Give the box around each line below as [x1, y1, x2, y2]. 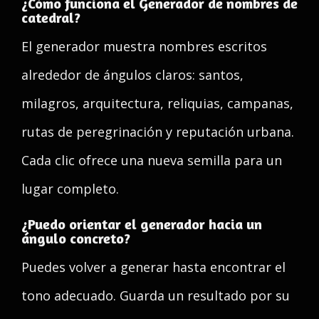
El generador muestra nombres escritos [21, 38, 267, 55]
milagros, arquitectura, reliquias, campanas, [21, 95, 293, 112]
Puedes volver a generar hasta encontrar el [21, 258, 286, 276]
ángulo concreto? [21, 229, 130, 247]
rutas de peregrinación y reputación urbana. [21, 123, 294, 140]
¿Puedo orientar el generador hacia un [21, 215, 262, 233]
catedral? [21, 9, 80, 26]
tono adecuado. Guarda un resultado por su [21, 287, 290, 304]
